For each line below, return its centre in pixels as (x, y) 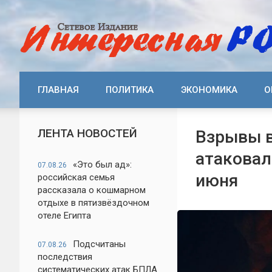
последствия (65, 257)
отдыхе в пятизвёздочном (93, 203)
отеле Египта (64, 216)
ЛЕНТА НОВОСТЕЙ (87, 133)
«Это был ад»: (102, 165)
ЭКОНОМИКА (209, 90)
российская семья (76, 177)
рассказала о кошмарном (92, 190)
